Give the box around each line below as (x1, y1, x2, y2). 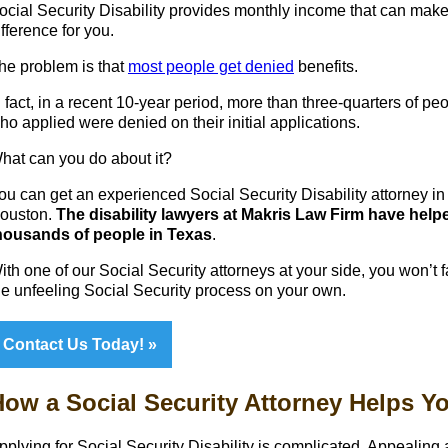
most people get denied (128, 57, 294, 75)
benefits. (294, 57, 358, 75)
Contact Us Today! (3, 335, 148, 353)
